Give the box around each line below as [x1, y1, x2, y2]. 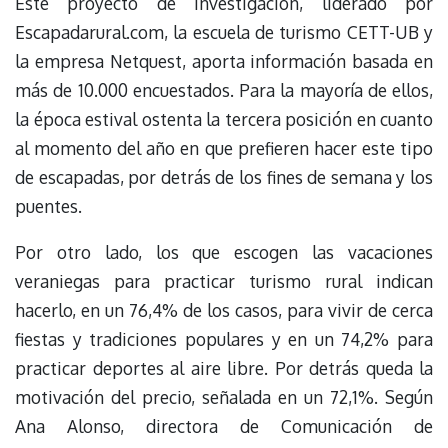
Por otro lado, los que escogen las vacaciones [15, 241, 433, 264]
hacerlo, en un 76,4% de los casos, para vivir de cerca [15, 299, 433, 322]
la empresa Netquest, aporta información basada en [15, 49, 433, 72]
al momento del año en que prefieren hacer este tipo [15, 136, 433, 159]
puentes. [15, 194, 82, 217]
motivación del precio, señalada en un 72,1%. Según [15, 386, 433, 409]
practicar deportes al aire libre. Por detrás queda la [15, 357, 433, 380]
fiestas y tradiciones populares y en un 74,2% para [15, 328, 433, 351]
